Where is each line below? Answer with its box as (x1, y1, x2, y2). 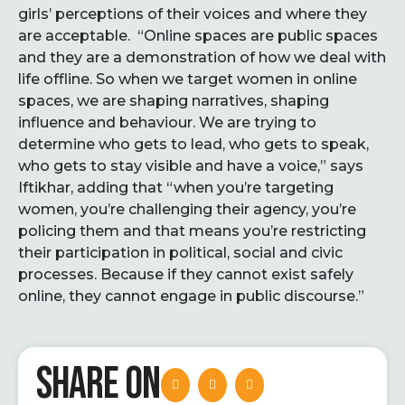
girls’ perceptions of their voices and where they (18, 5, 367, 23)
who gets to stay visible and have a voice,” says (18, 157, 363, 174)
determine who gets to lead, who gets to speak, (18, 136, 369, 153)
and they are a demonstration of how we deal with (18, 49, 386, 66)
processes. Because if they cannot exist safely (18, 266, 353, 283)
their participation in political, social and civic (18, 244, 343, 261)
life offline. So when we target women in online (18, 71, 357, 88)
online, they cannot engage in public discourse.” (18, 287, 364, 305)
